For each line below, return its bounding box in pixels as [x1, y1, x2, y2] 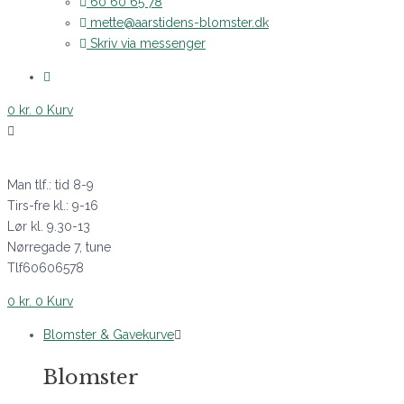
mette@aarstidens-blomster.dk [90, 15, 269, 30]
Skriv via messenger [90, 36, 206, 50]
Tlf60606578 [7, 261, 84, 275]
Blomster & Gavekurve [43, 327, 174, 342]
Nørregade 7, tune [7, 240, 111, 254]
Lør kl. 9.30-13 [7, 219, 90, 234]
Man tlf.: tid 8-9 [7, 178, 94, 192]
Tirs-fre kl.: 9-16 [7, 198, 98, 213]
